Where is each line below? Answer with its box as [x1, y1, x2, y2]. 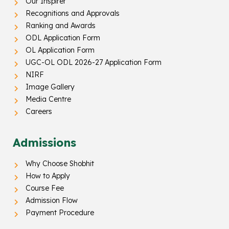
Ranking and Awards [26, 21, 96, 31]
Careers [26, 107, 52, 117]
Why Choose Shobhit [26, 159, 94, 169]
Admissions [13, 135, 76, 150]
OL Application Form [26, 45, 95, 55]
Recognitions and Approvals [26, 9, 120, 18]
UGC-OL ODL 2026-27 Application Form [26, 58, 162, 67]
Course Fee [26, 184, 64, 193]
